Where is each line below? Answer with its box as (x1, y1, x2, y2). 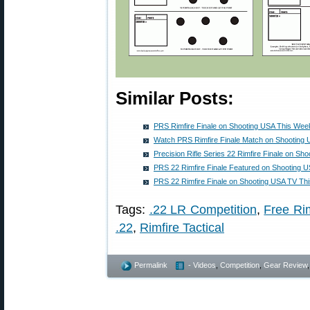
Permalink (134, 261, 167, 269)
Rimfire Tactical (140, 221, 224, 235)
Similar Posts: (116, 89, 234, 108)
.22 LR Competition (149, 203, 257, 217)
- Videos (188, 261, 216, 269)
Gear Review (264, 261, 307, 269)
